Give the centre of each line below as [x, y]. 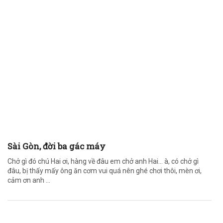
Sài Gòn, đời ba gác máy [56, 146]
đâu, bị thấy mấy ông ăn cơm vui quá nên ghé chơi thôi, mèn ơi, [105, 171]
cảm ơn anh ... [29, 180]
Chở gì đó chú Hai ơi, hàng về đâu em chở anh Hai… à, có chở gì [103, 161]
